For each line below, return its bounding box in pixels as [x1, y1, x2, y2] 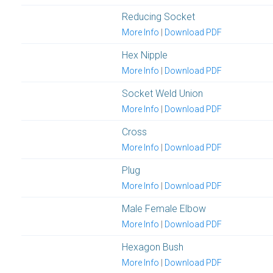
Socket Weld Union [122, 87, 203, 99]
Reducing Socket [122, 10, 195, 23]
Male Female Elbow [122, 202, 206, 214]
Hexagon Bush [122, 241, 183, 253]
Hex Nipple [122, 49, 168, 61]
